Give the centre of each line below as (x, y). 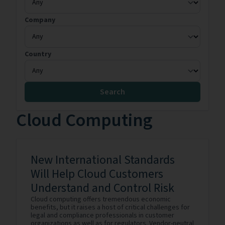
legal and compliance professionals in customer (102, 215)
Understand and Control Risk (102, 188)
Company (40, 20)
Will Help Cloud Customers (97, 174)
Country (38, 54)
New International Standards (103, 160)
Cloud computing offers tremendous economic (101, 199)
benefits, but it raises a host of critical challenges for (110, 207)
